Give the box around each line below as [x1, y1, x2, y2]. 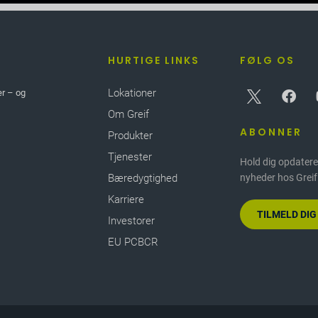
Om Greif [108, 108, 149, 121]
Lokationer [108, 87, 156, 99]
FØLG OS [240, 53, 295, 67]
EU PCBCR [108, 236, 158, 248]
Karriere [108, 193, 144, 206]
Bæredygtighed [108, 172, 177, 185]
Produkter [108, 129, 153, 142]
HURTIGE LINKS [108, 53, 199, 67]
